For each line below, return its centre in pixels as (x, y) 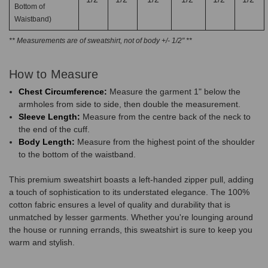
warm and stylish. (42, 242)
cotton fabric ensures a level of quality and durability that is (120, 204)
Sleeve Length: (50, 116)
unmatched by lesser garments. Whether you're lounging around (131, 217)
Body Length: (47, 141)
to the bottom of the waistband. (77, 154)
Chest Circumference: (63, 91)
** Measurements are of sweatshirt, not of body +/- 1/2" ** (100, 40)
